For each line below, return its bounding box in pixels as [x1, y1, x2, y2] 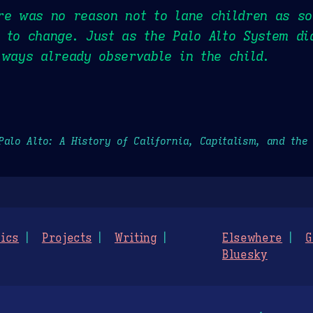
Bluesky [222, 248, 268, 263]
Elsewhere [222, 231, 283, 246]
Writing [115, 231, 157, 246]
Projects [41, 231, 92, 246]
